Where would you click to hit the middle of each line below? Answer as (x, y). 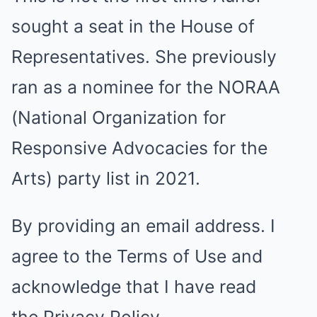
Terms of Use (172, 257)
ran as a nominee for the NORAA (146, 87)
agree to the (64, 257)
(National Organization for (119, 118)
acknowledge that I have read (134, 287)
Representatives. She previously (144, 57)
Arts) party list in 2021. (106, 179)
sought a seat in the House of (133, 27)
